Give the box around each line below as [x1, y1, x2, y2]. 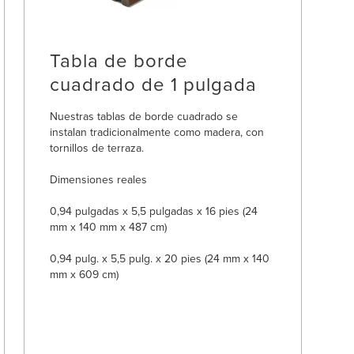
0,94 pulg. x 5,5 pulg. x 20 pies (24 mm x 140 [50, 250, 270, 267]
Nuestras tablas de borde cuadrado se [50, 107, 239, 125]
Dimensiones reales [50, 171, 148, 188]
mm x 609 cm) [50, 265, 119, 283]
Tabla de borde [50, 46, 189, 75]
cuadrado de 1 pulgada [50, 70, 258, 99]
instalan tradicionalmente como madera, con [50, 123, 265, 141]
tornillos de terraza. [50, 139, 145, 156]
